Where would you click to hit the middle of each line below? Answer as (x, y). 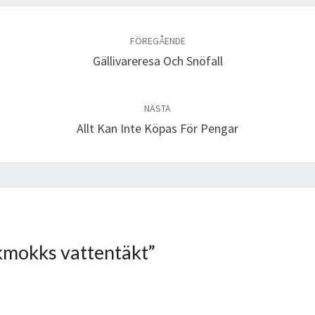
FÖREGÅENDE (157, 40)
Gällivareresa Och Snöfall (157, 60)
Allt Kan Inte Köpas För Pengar (157, 128)
